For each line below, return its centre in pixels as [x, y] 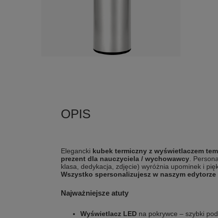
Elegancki [77, 151]
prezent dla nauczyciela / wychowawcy [125, 159]
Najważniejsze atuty [95, 193]
